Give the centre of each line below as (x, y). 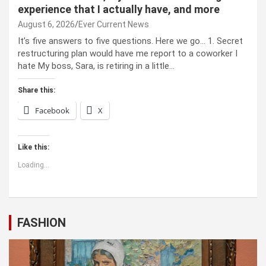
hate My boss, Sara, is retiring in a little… (96, 66)
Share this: (37, 91)
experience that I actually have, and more (119, 9)
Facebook (52, 111)
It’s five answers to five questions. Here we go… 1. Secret (130, 41)
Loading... (34, 165)
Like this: (34, 148)
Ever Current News (114, 25)
